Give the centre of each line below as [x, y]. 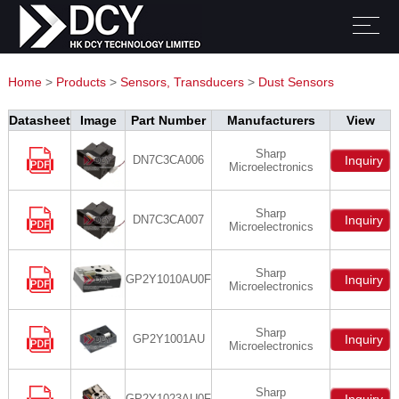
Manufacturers [271, 120]
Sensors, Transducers [182, 82]
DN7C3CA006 [168, 160]
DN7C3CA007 [168, 220]
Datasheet [40, 120]
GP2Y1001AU [168, 339]
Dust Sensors [296, 82]
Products [81, 82]
